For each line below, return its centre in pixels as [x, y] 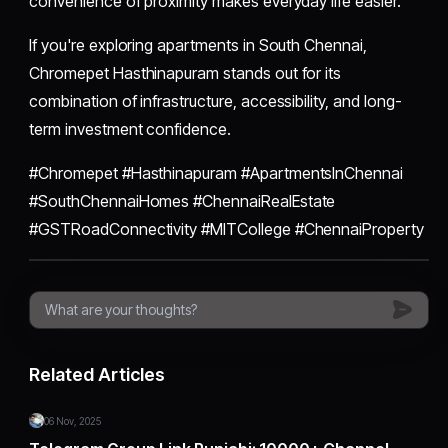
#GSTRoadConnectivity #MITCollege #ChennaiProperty [226, 228]
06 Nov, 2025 [73, 420]
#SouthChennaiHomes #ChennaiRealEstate [182, 200]
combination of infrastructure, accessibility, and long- [215, 100]
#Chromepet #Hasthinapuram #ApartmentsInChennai [216, 172]
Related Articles [97, 374]
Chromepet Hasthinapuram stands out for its [185, 72]
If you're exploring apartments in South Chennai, [198, 44]
